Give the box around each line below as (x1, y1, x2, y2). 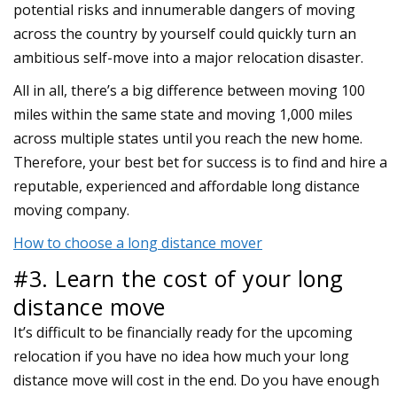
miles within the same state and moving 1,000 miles (13, 104, 353, 124)
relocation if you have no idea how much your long (13, 346, 349, 366)
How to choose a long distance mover (13, 232, 262, 253)
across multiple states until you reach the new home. (13, 128, 362, 148)
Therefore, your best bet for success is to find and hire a (13, 152, 387, 172)
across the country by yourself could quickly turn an (13, 23, 356, 43)
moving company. (13, 199, 129, 220)
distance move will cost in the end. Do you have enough (13, 370, 379, 390)
